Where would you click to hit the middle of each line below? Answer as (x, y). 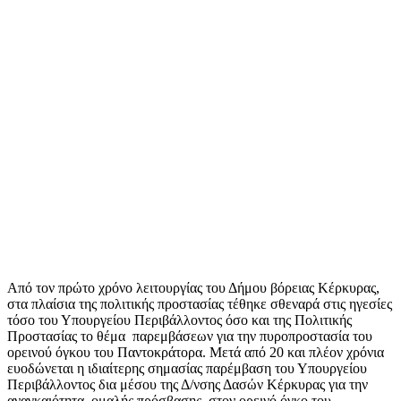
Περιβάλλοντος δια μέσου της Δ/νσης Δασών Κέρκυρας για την (188, 384)
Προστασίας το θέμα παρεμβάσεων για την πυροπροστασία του (190, 336)
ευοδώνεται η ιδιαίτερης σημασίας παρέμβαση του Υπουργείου (187, 368)
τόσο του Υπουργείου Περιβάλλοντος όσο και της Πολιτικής (179, 320)
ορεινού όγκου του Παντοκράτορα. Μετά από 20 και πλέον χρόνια (196, 352)
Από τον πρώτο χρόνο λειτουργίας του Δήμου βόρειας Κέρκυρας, (193, 287)
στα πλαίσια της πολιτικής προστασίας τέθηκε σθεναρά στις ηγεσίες (200, 303)
